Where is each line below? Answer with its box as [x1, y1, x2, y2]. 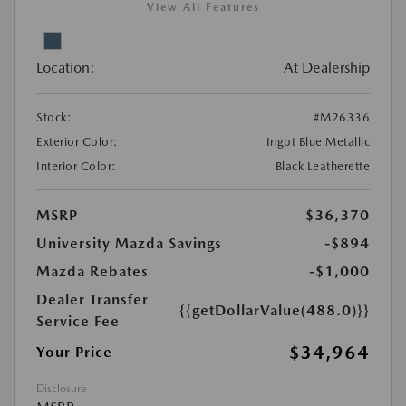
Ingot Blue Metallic [266, 135, 370, 149]
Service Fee [36, 313, 120, 330]
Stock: [36, 111, 72, 124]
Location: [36, 59, 95, 76]
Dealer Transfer [36, 291, 149, 308]
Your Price [36, 343, 112, 361]
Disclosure [36, 382, 86, 395]
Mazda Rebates [36, 263, 149, 280]
